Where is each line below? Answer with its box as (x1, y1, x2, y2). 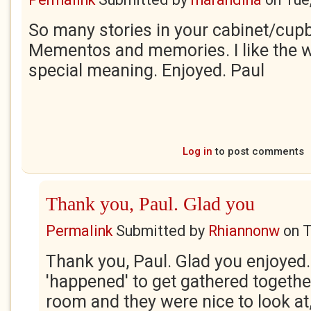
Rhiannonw (208, 222, 280, 239)
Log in (182, 145, 212, 158)
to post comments (212, 145, 304, 158)
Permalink (46, 222, 112, 239)
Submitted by (112, 222, 208, 239)
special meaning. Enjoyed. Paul (28, 60, 269, 81)
